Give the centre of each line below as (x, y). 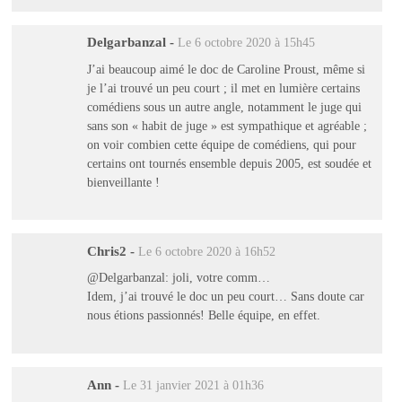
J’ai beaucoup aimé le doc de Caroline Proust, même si (226, 69)
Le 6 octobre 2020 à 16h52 (206, 251)
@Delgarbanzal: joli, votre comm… (178, 278)
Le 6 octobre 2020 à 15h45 (246, 43)
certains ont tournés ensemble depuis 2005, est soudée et (229, 163)
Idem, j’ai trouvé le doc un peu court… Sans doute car (225, 297)
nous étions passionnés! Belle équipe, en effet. (203, 315)
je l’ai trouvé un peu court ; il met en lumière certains (223, 87)
